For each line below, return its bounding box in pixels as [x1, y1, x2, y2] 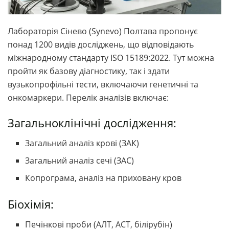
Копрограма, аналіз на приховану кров [25, 172, 182, 184]
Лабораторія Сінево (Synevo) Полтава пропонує [8, 26, 198, 37]
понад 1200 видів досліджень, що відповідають [8, 39, 194, 51]
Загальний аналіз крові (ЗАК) [25, 137, 140, 149]
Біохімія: [8, 196, 54, 212]
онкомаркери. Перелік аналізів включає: [8, 92, 169, 104]
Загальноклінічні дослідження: [8, 116, 176, 131]
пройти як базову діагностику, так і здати [8, 65, 170, 77]
